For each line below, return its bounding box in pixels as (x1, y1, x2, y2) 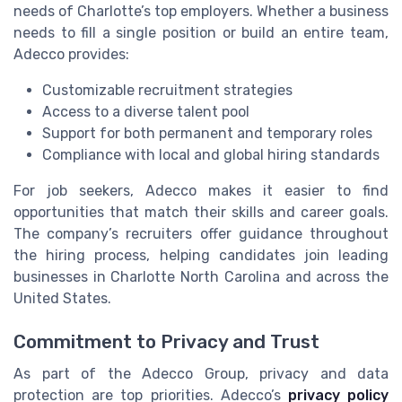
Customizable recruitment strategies (42, 81, 293, 99)
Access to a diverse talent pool (42, 102, 249, 120)
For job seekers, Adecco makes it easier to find (13, 181, 389, 199)
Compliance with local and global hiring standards (42, 145, 380, 163)
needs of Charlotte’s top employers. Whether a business (13, 2, 389, 20)
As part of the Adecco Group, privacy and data (13, 365, 389, 382)
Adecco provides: (13, 45, 129, 63)
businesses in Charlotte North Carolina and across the (13, 267, 389, 285)
